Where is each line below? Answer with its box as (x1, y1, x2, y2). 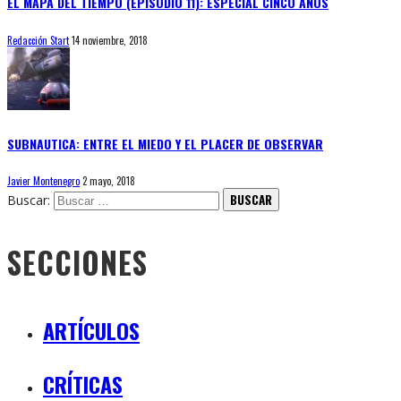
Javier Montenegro (7, 174, 80, 189)
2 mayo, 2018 (82, 174, 135, 189)
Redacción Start (7, 32, 69, 47)
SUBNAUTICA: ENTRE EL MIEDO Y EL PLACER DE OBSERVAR (7, 133, 323, 153)
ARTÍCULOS (43, 314, 140, 347)
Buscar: (7, 192, 50, 209)
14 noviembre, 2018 (72, 32, 148, 47)
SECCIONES (7, 241, 148, 286)
